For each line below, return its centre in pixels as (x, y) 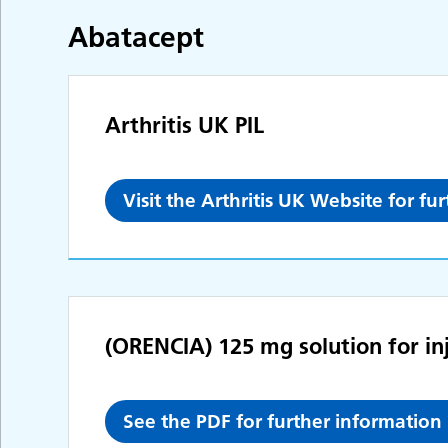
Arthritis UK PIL (185, 124)
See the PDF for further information (283, 421)
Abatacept (136, 36)
